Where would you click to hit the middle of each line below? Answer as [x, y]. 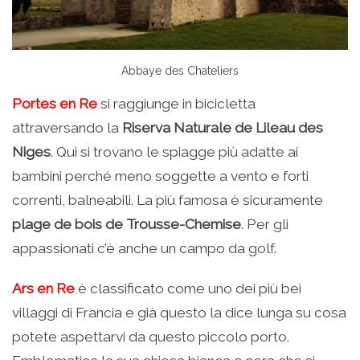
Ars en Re [43, 289]
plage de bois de [67, 225]
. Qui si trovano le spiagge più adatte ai [174, 152]
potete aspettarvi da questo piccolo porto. [151, 337]
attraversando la [67, 128]
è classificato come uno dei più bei [188, 289]
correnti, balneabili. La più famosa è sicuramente [168, 200]
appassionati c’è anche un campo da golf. [144, 249]
